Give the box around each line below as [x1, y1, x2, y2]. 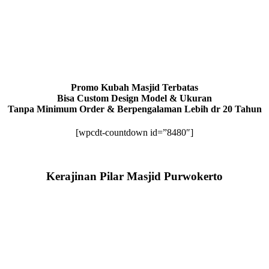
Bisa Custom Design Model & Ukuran [57, 92, 212, 103]
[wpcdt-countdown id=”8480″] [76, 127, 193, 138]
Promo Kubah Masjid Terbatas [71, 82, 198, 92]
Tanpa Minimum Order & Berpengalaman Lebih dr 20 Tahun [7, 103, 262, 114]
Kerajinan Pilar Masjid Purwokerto [46, 169, 223, 183]
